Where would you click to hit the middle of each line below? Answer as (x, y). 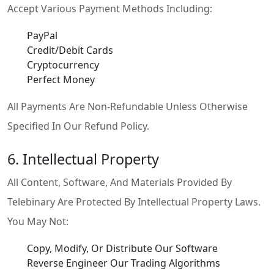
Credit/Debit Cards (70, 50)
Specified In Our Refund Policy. (78, 126)
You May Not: (38, 221)
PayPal (42, 35)
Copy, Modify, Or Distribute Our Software (122, 248)
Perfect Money (61, 80)
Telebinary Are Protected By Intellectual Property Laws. (134, 202)
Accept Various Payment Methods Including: (110, 9)
